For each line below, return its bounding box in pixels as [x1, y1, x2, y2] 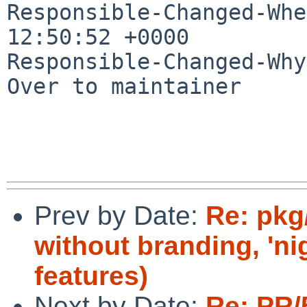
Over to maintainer [7, 73, 241, 99]
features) [34, 260, 148, 291]
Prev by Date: [34, 200, 206, 230]
